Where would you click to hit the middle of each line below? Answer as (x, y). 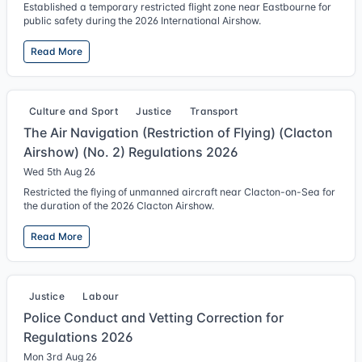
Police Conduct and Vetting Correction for (154, 318)
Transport (214, 111)
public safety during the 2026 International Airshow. (142, 21)
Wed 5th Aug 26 (59, 172)
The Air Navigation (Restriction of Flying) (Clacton (178, 133)
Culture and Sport (74, 111)
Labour (101, 296)
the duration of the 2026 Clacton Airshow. (119, 206)
